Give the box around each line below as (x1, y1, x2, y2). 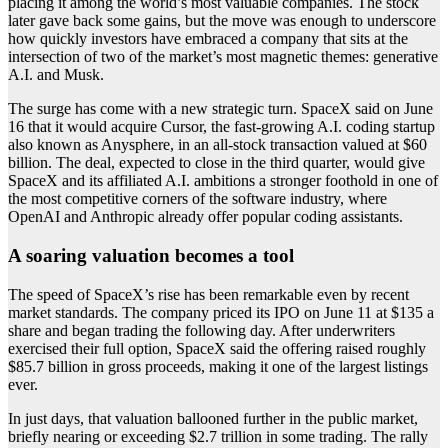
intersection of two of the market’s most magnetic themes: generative (8, 48, 438, 66)
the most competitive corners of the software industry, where (8, 190, 387, 208)
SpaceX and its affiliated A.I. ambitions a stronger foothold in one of (8, 172, 438, 190)
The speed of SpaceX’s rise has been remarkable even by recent (8, 285, 409, 303)
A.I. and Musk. (8, 66, 104, 84)
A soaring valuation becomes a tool (8, 245, 294, 267)
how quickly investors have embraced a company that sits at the (8, 30, 408, 48)
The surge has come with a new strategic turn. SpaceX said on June (8, 100, 433, 118)
